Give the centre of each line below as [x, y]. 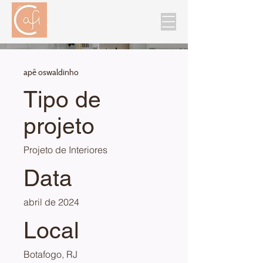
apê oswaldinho [51, 72]
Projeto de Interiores [65, 150]
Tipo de [62, 100]
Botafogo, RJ [50, 254]
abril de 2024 [51, 202]
